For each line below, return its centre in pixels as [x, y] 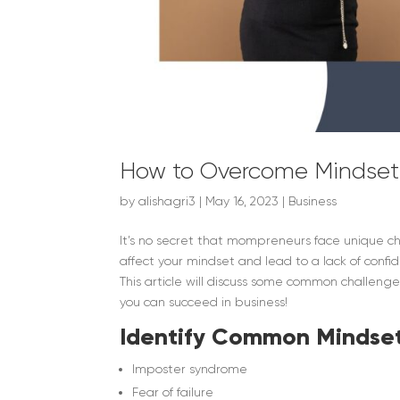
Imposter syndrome [190, 369]
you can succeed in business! [204, 302]
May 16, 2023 [242, 201]
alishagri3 [167, 201]
